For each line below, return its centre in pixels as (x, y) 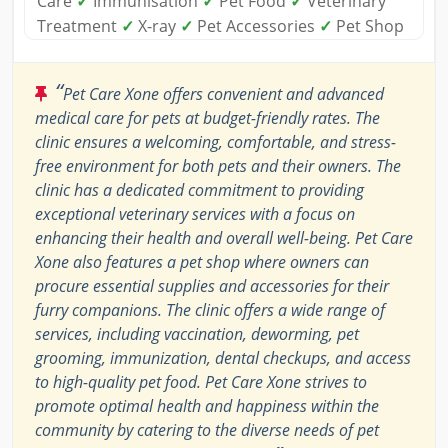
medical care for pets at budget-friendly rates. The (207, 118)
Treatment (79, 26)
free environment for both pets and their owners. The (218, 166)
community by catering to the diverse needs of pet (207, 430)
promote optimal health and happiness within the (207, 406)
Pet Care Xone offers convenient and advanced (223, 94)
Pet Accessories (256, 26)
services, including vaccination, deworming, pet (197, 334)
